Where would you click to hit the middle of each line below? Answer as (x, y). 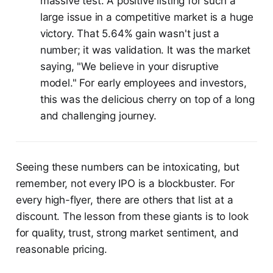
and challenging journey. (98, 115)
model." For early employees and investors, (143, 83)
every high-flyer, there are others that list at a (124, 200)
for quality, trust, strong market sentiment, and (127, 232)
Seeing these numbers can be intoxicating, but (128, 167)
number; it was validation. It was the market (145, 50)
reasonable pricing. (61, 249)
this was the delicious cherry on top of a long (147, 99)
